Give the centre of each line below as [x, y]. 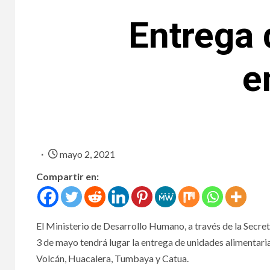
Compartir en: [67, 176]
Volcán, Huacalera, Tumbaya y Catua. [112, 258]
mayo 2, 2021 [86, 154]
